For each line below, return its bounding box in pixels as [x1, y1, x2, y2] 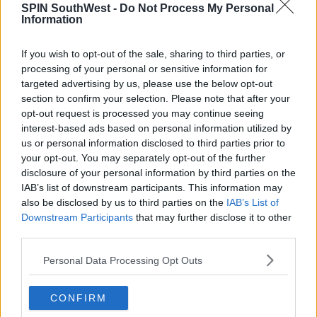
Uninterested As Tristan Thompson [94, 120, 303, 134]
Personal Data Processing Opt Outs [43, 254, 202, 266]
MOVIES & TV [94, 205, 169, 219]
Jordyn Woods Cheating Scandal [94, 235, 288, 249]
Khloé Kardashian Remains [94, 107, 255, 121]
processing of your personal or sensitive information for [21, 63, 267, 74]
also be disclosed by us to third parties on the [21, 197, 226, 208]
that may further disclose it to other [133, 212, 292, 223]
